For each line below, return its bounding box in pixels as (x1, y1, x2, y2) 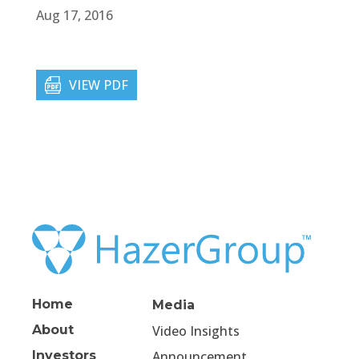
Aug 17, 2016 (35, 6, 113, 24)
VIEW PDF (68, 76, 128, 94)
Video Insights (152, 321, 240, 340)
